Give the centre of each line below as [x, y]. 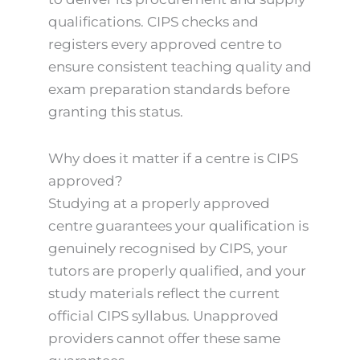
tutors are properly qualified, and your [177, 271]
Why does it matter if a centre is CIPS [173, 159]
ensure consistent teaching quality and [180, 67]
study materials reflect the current [164, 294]
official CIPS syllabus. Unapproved [164, 316]
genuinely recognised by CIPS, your [168, 249]
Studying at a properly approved [159, 204]
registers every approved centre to [165, 45]
